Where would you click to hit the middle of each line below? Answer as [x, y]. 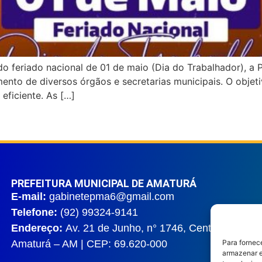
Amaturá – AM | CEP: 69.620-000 [89, 244]
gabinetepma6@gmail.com [111, 196]
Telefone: [35, 212]
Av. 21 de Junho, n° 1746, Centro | [146, 228]
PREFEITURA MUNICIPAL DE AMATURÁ [104, 183]
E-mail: [30, 196]
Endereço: [38, 228]
